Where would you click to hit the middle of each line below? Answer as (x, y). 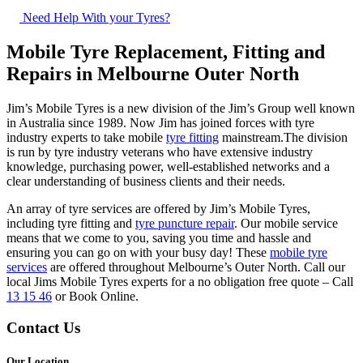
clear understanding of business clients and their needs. (146, 181)
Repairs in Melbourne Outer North (153, 74)
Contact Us (43, 327)
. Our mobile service (286, 223)
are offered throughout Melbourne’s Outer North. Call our (196, 267)
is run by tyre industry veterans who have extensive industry (160, 152)
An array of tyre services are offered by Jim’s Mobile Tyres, (158, 209)
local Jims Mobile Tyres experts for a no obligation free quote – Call (180, 282)
